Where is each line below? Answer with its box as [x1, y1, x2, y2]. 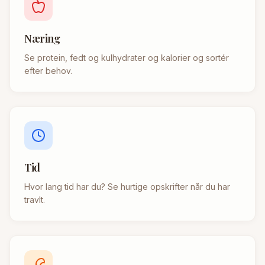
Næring [24, 31, 60, 46]
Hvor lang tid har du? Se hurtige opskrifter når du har [24, 182, 230, 192]
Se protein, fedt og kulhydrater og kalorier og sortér [24, 53, 229, 63]
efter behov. [24, 66, 72, 76]
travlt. [24, 195, 45, 205]
